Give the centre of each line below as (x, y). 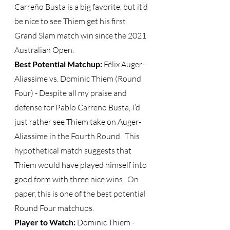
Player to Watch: (46, 222)
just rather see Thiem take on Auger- (78, 122)
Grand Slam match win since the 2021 (81, 35)
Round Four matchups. (54, 208)
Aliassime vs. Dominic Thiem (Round (79, 79)
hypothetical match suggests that (74, 150)
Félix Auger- (123, 64)
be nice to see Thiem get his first (71, 21)
